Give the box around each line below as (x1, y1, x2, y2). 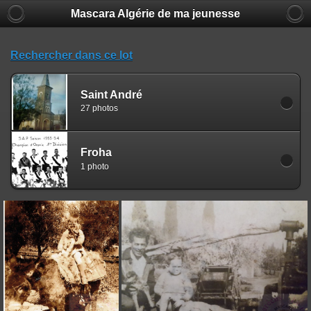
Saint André (81, 88, 142, 101)
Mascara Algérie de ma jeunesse (71, 8, 240, 19)
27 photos (81, 103, 118, 114)
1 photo (81, 161, 109, 171)
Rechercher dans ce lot (10, 49, 133, 61)
